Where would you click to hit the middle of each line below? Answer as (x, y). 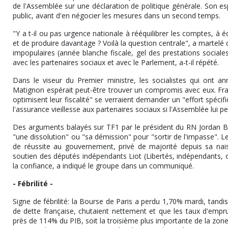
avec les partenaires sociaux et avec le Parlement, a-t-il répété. (116, 63)
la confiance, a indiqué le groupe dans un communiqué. (103, 166)
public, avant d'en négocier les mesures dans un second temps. (118, 16)
